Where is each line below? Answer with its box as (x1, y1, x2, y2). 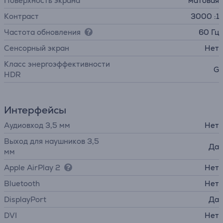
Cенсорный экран (4, 43, 69, 53)
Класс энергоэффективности (4, 59, 110, 69)
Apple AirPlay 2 (4, 163, 60, 172)
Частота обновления (4, 27, 81, 37)
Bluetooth (4, 179, 40, 188)
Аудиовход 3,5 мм (4, 120, 70, 130)
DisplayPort (4, 195, 46, 204)
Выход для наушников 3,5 (4, 136, 99, 146)
